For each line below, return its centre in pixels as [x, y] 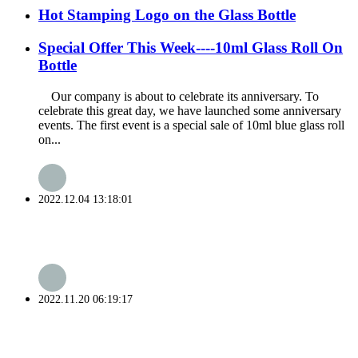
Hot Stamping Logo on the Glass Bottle [167, 15]
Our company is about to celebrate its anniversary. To [179, 96]
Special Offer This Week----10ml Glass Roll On [191, 47]
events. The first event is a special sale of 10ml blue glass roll [191, 125]
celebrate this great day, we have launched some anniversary [190, 110]
